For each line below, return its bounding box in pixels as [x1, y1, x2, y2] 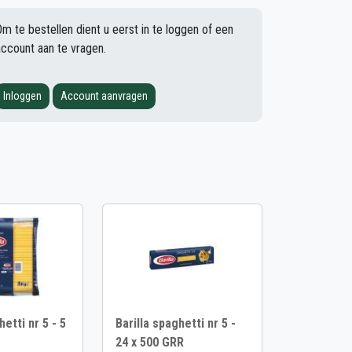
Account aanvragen [60, 90, 148, 102]
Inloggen [3, 90, 42, 102]
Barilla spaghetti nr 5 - [115, 316, 236, 331]
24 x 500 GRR [115, 335, 184, 350]
